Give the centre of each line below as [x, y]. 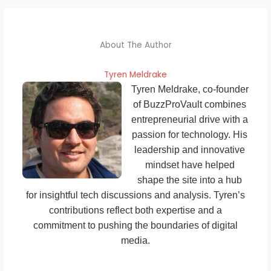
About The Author [135, 45]
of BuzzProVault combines [190, 105]
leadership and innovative [190, 150]
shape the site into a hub [190, 180]
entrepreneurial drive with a [190, 120]
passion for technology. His [190, 135]
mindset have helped [190, 165]
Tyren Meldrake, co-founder [190, 90]
